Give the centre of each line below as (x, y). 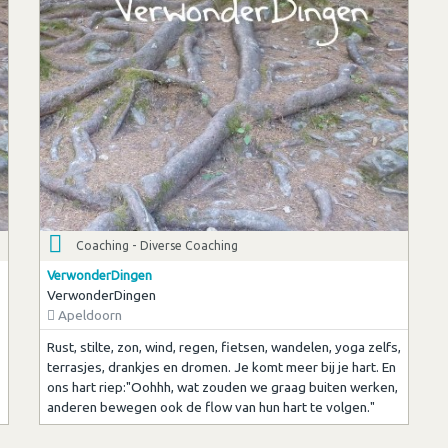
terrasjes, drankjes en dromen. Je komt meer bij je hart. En (221, 367)
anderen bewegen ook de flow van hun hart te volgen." (210, 407)
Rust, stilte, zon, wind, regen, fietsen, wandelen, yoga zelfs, (223, 347)
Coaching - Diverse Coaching (157, 245)
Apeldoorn (88, 314)
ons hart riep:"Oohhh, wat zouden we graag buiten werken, (222, 387)
